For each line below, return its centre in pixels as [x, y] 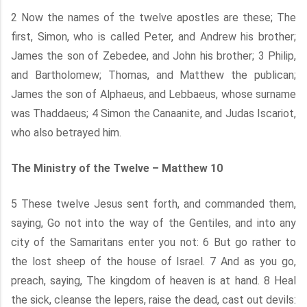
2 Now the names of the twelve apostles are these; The [153, 17]
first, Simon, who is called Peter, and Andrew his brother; [153, 37]
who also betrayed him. [66, 133]
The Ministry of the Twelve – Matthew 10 [117, 168]
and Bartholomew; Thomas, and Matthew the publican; [153, 75]
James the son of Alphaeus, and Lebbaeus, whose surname [153, 94]
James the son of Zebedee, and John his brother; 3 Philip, [153, 56]
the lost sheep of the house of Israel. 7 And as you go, [153, 261]
